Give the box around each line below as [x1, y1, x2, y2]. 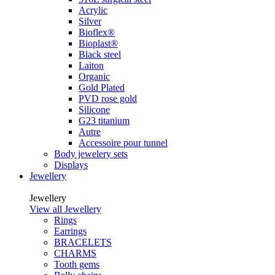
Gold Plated [79, 82, 125, 93]
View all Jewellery [29, 204, 101, 214]
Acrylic [79, 5, 107, 15]
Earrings [54, 226, 87, 236]
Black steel [79, 49, 121, 60]
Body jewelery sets [54, 149, 128, 159]
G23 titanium [79, 115, 130, 126]
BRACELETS [54, 237, 112, 247]
